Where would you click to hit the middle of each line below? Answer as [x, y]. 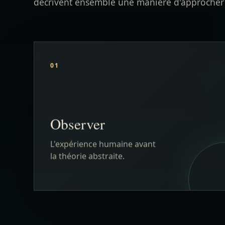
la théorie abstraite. [88, 70]
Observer [78, 38]
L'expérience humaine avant [103, 58]
